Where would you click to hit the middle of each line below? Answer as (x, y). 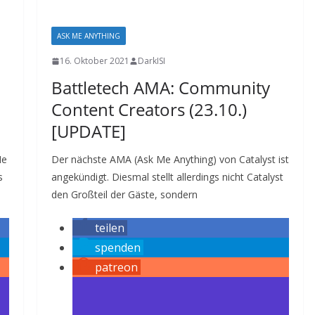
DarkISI (151, 61)
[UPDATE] (88, 131)
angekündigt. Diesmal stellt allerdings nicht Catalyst (167, 177)
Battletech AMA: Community (160, 88)
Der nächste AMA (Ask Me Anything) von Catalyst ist (170, 159)
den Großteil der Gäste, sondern (124, 194)
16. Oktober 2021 (94, 61)
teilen (109, 228)
